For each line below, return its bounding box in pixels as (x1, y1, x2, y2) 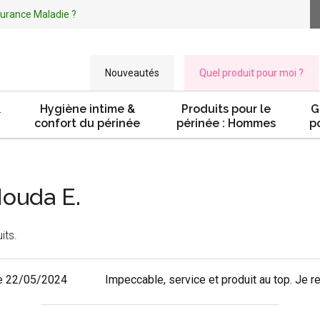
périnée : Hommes (176, 116, 276, 130)
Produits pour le (181, 102, 271, 116)
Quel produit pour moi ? (199, 67, 304, 79)
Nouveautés (105, 67, 159, 79)
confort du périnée (34, 116, 140, 130)
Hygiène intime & (39, 102, 135, 116)
